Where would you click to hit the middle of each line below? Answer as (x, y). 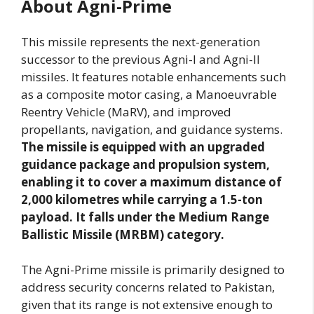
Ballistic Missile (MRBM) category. (123, 234)
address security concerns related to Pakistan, (148, 287)
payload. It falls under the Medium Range (145, 217)
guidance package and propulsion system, (145, 164)
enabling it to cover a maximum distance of (151, 182)
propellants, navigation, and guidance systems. (152, 129)
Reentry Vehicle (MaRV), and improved (126, 111)
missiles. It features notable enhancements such (153, 76)
